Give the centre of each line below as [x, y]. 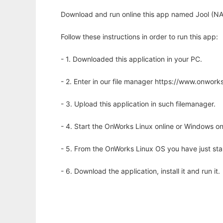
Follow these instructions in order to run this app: [139, 37]
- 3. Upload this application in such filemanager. [138, 104]
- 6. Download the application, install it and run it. [140, 171]
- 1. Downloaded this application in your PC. [131, 59]
